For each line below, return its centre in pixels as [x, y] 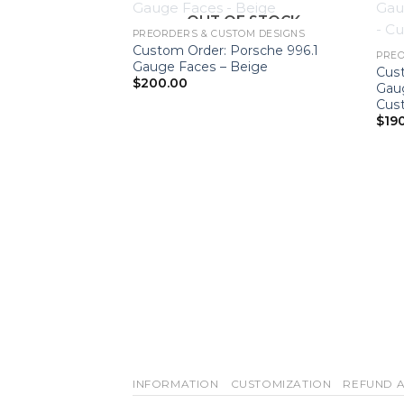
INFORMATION [176, 384]
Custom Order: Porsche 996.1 [225, 50]
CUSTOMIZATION [281, 384]
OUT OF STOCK [244, 22]
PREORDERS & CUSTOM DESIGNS [219, 33]
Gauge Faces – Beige [200, 66]
